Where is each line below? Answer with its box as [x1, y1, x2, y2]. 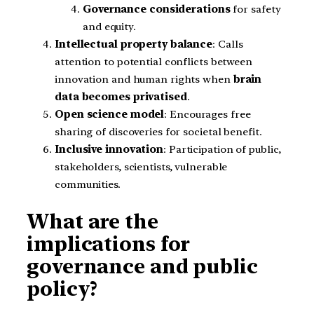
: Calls [212, 38, 243, 51]
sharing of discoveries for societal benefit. [55, 125, 262, 139]
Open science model [55, 108, 165, 121]
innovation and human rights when [55, 73, 233, 86]
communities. [55, 178, 121, 191]
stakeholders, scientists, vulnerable [55, 161, 228, 174]
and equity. [83, 20, 136, 34]
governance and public [27, 254, 258, 278]
